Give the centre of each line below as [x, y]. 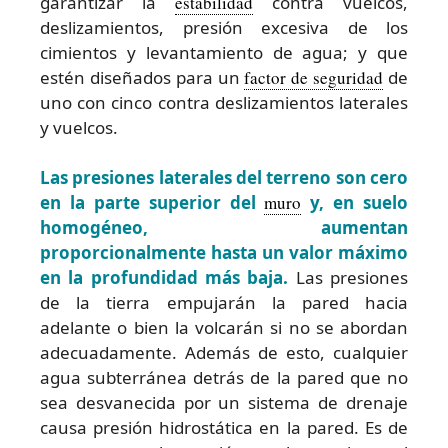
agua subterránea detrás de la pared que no [224, 378]
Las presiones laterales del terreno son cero [224, 178]
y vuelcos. [79, 127]
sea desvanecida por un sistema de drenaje [224, 403]
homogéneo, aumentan [224, 228]
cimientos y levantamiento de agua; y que [224, 52]
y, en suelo [354, 203]
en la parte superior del [152, 203]
